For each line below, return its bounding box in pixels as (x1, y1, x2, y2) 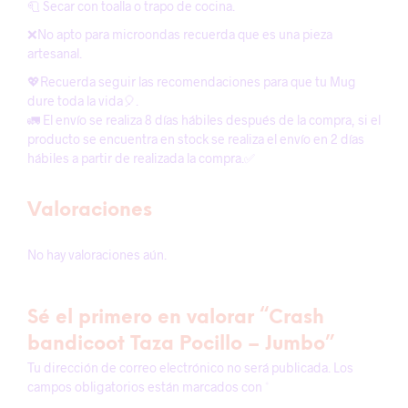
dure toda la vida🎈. (27, 93, 138, 108)
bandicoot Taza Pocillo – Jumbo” (27, 334, 334, 354)
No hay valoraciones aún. (27, 247, 167, 262)
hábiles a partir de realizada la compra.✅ (27, 150, 255, 166)
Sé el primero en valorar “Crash (27, 308, 324, 328)
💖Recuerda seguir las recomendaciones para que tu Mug (27, 74, 356, 89)
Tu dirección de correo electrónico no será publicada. (27, 360, 331, 375)
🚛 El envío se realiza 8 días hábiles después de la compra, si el (27, 112, 381, 127)
